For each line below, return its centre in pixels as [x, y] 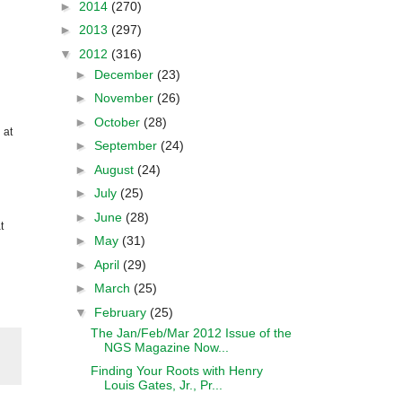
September [127, 145]
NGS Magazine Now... [166, 347]
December [125, 74]
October [118, 122]
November [125, 98]
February [122, 312]
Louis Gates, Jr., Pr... [163, 385]
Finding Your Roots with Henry [176, 371]
